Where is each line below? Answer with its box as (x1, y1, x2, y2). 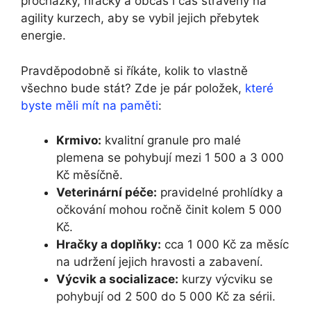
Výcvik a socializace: (56, 272, 178, 287)
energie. (21, 28, 66, 43)
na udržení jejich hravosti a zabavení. (56, 255, 263, 269)
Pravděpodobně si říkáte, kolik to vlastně (21, 63, 248, 78)
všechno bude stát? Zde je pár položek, (21, 81, 245, 95)
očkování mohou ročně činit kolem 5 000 (56, 203, 282, 217)
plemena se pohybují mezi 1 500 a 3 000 (56, 151, 284, 165)
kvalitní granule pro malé (101, 133, 241, 148)
